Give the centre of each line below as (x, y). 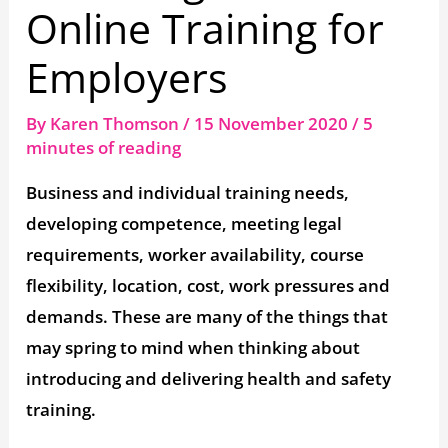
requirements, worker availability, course (195, 255)
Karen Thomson (117, 124)
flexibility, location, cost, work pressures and (208, 286)
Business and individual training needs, (188, 193)
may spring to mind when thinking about (193, 348)
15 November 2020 (273, 124)
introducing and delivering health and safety (209, 379)
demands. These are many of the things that (207, 317)
